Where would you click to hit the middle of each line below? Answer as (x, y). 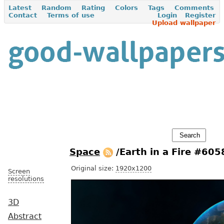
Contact (23, 15)
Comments (194, 8)
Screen (19, 171)
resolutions (26, 179)
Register (200, 15)
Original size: (93, 168)
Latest (20, 8)
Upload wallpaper (184, 23)
